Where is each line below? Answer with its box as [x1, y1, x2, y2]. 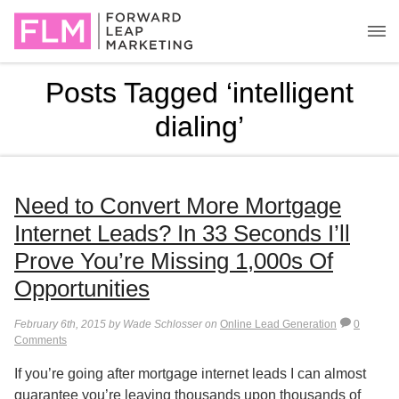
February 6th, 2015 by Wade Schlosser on [14, 318, 220, 330]
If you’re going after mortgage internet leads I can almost [14, 365, 366, 381]
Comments [14, 334, 67, 346]
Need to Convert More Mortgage [14, 192, 341, 219]
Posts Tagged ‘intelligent [45, 77, 354, 109]
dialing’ [155, 110, 244, 142]
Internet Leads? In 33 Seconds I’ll [14, 220, 350, 247]
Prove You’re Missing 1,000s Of [14, 248, 333, 274]
